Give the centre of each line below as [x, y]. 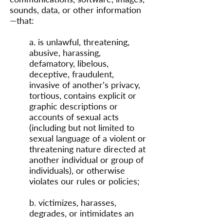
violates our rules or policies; [84, 181]
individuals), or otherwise [77, 170]
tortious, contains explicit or [83, 95]
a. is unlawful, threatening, [79, 42]
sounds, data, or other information [75, 10]
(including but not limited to [82, 127]
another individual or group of [86, 160]
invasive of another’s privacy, [85, 85]
